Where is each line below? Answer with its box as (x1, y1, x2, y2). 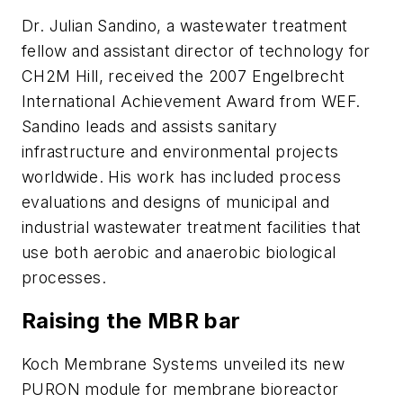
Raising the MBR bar (22, 308, 241, 335)
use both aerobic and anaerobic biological (22, 243, 336, 263)
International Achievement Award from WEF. (22, 92, 361, 112)
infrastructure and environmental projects (22, 142, 339, 162)
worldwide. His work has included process (22, 167, 341, 187)
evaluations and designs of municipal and (22, 193, 329, 212)
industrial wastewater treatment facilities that (22, 218, 362, 237)
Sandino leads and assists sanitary (22, 117, 278, 137)
